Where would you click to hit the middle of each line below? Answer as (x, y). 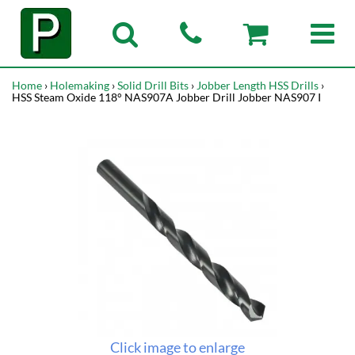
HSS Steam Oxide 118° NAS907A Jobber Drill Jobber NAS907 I (166, 97)
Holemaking (80, 85)
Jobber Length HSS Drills (258, 85)
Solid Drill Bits (153, 85)
